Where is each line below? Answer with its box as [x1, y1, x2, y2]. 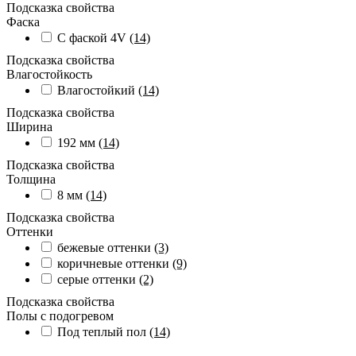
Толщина [6, 172, 56, 186]
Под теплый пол [57, 324, 149, 339]
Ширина [6, 119, 52, 133]
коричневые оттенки [57, 256, 172, 270]
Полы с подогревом [6, 308, 114, 323]
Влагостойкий [57, 83, 138, 97]
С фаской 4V [57, 30, 130, 44]
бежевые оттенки [57, 240, 154, 254]
